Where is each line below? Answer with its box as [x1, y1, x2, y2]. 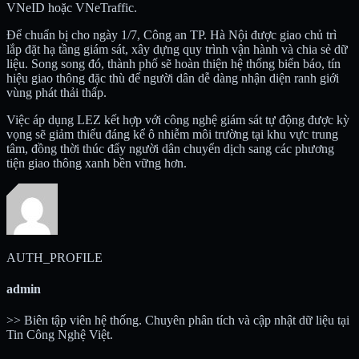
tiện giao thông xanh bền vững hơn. [6, 155, 187, 170]
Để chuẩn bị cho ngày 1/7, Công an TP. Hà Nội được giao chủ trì [6, 27, 337, 42]
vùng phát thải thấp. [6, 85, 107, 99]
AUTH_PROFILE [6, 250, 103, 264]
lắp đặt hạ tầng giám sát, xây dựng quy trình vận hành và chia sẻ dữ [6, 42, 348, 56]
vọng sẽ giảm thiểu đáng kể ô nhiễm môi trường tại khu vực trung [6, 127, 338, 141]
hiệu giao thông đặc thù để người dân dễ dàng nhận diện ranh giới [6, 71, 339, 85]
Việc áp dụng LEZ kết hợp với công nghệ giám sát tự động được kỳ [6, 112, 349, 127]
